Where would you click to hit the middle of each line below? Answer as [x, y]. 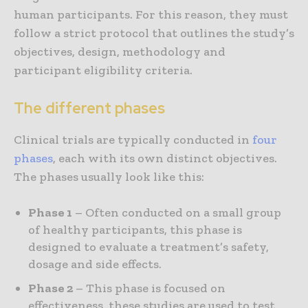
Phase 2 [51, 288]
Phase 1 [50, 213]
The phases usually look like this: [109, 177]
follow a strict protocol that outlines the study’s [154, 33]
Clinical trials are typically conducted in [133, 140]
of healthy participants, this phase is [135, 230]
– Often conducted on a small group [177, 213]
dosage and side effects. [95, 264]
